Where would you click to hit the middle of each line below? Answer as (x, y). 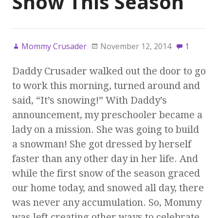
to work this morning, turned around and (106, 85)
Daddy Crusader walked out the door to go (109, 71)
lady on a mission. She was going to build (106, 129)
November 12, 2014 (136, 46)
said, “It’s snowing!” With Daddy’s (90, 100)
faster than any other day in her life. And (105, 158)
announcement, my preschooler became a (107, 115)
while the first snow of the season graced (106, 173)
